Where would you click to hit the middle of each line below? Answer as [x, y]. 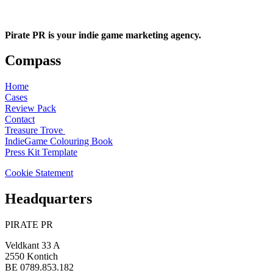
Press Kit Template [41, 152]
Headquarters [48, 199]
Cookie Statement [39, 173]
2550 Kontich [31, 257]
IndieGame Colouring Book [59, 141]
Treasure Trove [35, 130]
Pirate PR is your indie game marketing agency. [103, 35]
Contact [20, 119]
